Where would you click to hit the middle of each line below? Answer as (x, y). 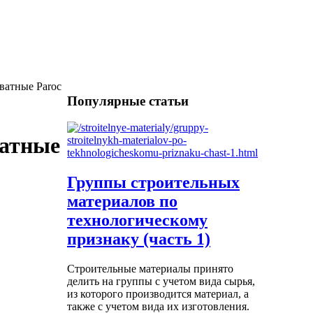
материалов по (122, 202)
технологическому (137, 220)
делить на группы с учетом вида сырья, (161, 282)
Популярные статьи (128, 101)
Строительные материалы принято (150, 269)
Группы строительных (153, 183)
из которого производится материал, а (158, 294)
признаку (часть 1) (139, 239)
